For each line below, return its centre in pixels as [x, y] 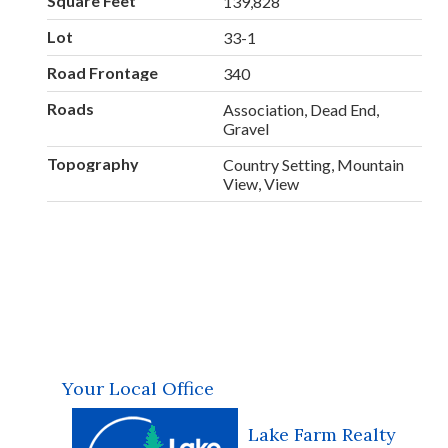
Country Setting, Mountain [314, 165]
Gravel [246, 129]
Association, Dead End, [301, 110]
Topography [93, 164]
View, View [261, 184]
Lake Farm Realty [322, 434]
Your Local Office [138, 388]
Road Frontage [102, 73]
